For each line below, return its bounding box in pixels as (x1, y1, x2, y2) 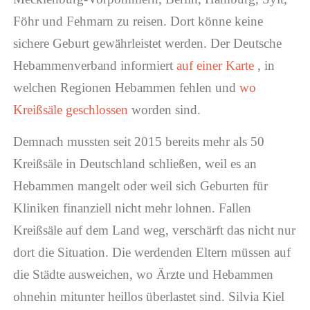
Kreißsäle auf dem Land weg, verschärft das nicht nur (12, 223, 295, 238)
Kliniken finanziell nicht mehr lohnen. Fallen (12, 201, 251, 216)
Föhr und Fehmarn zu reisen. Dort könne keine (12, 13, 263, 28)
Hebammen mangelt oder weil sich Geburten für (12, 179, 268, 194)
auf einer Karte (176, 57, 257, 73)
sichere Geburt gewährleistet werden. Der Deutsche (12, 35, 282, 51)
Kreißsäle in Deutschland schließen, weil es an (12, 156, 257, 172)
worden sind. (131, 102, 201, 117)
